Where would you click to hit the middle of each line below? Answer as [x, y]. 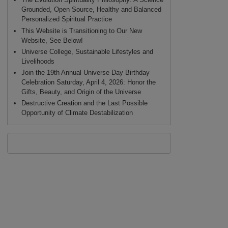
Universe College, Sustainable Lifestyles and [87, 51]
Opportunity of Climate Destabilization [77, 113]
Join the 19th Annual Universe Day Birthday [85, 73]
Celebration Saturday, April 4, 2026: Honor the [88, 82]
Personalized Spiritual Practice [66, 19]
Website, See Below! [52, 40]
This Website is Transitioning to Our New [81, 31]
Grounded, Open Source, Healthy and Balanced [91, 10]
